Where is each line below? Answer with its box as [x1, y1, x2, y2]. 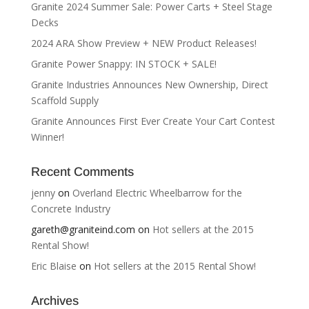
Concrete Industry [30, 202, 110, 215]
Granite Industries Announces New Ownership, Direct [30, 78, 268, 91]
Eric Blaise [30, 259, 77, 272]
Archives [30, 294, 79, 308]
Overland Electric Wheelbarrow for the [72, 186, 242, 199]
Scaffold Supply [30, 94, 99, 107]
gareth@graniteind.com [30, 223, 135, 236]
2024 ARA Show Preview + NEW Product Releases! [30, 37, 257, 50]
